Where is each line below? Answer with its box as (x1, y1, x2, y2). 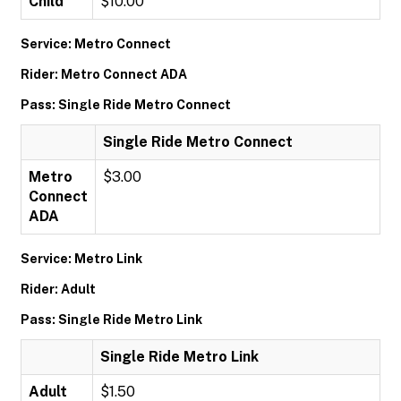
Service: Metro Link (21, 252, 142, 266)
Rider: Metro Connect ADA (21, 67, 187, 81)
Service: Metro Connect (21, 37, 171, 51)
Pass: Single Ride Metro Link (21, 312, 202, 327)
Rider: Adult (21, 282, 96, 296)
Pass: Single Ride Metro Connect (21, 98, 231, 112)
